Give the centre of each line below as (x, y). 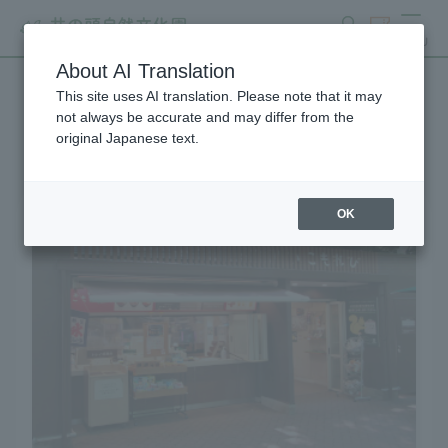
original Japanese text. (127, 138)
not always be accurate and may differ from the (205, 117)
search (350, 41)
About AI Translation (145, 71)
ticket (380, 41)
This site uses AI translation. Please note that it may (219, 96)
